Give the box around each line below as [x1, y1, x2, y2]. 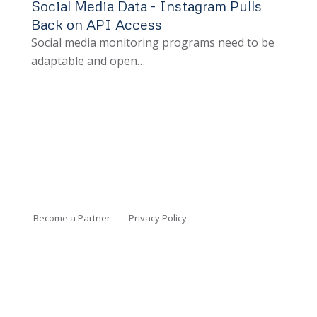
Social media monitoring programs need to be [30, 35, 275, 51]
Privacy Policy [128, 212, 187, 225]
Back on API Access [30, 16, 162, 33]
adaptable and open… [30, 53, 145, 69]
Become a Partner [33, 212, 110, 225]
